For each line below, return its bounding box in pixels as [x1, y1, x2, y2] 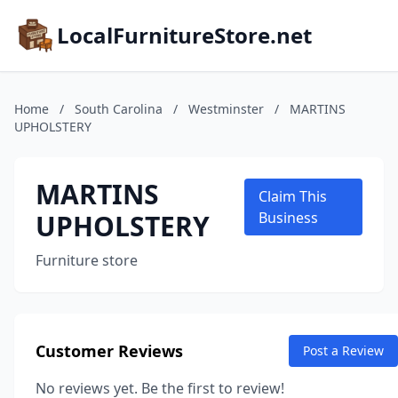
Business [258, 208, 318, 227]
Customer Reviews [36, 340, 183, 362]
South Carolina [75, 100, 163, 117]
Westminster [188, 100, 264, 117]
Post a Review [303, 342, 384, 359]
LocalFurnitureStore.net [57, 20, 312, 50]
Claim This [258, 187, 327, 206]
